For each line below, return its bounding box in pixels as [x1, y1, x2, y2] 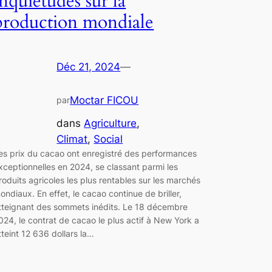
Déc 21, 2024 [56, 60, 121, 73]
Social [93, 133, 123, 146]
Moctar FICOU [70, 93, 139, 106]
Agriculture [84, 117, 137, 130]
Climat [56, 133, 88, 146]
